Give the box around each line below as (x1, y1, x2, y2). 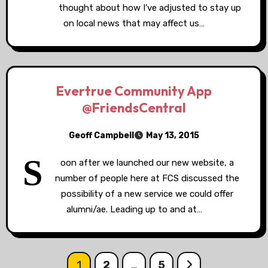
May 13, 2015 (146, 130, 199, 141)
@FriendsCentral (82, 99, 186, 116)
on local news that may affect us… (63, 18, 205, 29)
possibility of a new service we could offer (60, 188, 233, 199)
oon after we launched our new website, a (60, 157, 234, 168)
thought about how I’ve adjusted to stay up (59, 2, 241, 13)
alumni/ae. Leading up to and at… (66, 204, 202, 215)
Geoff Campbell (69, 130, 134, 141)
